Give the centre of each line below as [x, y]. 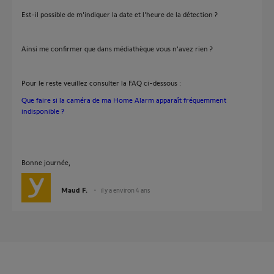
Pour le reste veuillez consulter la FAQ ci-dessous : [101, 83]
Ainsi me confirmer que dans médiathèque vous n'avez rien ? [117, 48]
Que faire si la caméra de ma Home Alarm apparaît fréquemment [124, 100]
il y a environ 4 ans [126, 190]
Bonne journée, [46, 162]
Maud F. [74, 190]
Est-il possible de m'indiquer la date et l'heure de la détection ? [120, 14]
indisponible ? [43, 111]
